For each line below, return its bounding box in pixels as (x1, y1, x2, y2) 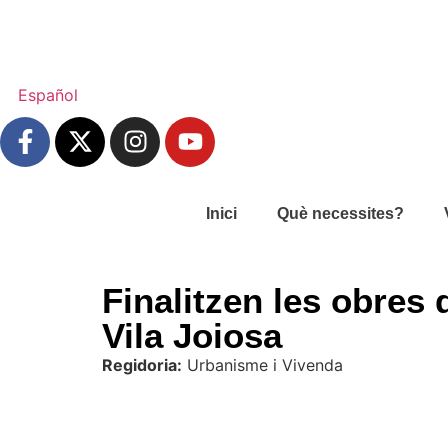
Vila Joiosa (102, 316, 282, 356)
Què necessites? (276, 204, 404, 222)
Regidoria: (102, 355, 182, 376)
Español (18, 84, 78, 105)
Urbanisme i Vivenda (182, 355, 343, 376)
